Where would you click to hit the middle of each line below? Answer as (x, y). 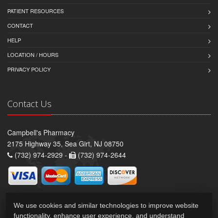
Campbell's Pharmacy (41, 133)
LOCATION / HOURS (33, 55)
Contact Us (29, 104)
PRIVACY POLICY (29, 69)
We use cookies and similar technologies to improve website (106, 205)
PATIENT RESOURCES (36, 11)
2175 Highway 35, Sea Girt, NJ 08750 (65, 144)
